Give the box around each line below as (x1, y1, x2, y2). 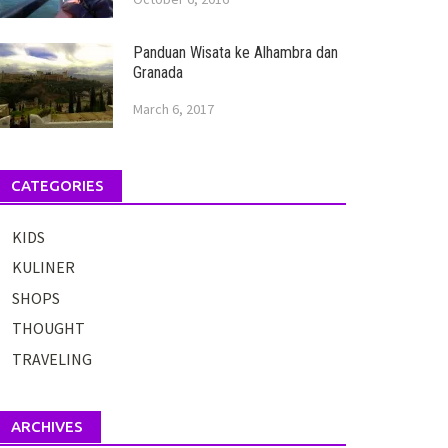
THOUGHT (11, 318, 85, 339)
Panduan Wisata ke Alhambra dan (132, 43, 338, 62)
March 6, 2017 (132, 100, 214, 118)
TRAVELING (11, 348, 92, 369)
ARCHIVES (10, 417, 83, 435)
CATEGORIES (10, 177, 104, 194)
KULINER (11, 257, 75, 278)
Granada (132, 63, 183, 82)
